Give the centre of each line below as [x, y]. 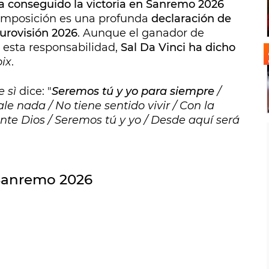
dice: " [34, 92]
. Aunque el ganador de [141, 33]
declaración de [191, 19]
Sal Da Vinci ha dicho [178, 48]
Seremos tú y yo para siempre [133, 92]
